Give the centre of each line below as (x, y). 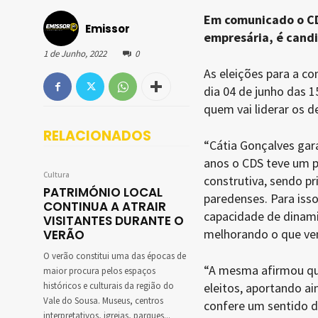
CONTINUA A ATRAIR (105, 207)
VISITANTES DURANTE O (114, 221)
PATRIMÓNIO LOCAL (103, 193)
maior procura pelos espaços (99, 272)
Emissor (108, 28)
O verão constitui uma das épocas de (115, 257)
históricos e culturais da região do (109, 286)
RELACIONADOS (97, 136)
